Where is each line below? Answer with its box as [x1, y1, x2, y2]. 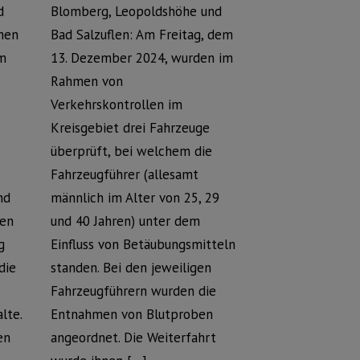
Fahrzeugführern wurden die [50, 282, 216, 300]
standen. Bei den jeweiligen [50, 259, 211, 276]
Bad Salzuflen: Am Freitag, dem [50, 26, 233, 43]
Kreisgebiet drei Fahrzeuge [50, 119, 210, 137]
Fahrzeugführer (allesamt [50, 166, 198, 183]
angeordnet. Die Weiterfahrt [50, 329, 216, 346]
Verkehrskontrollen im [50, 96, 182, 113]
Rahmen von [50, 72, 123, 90]
